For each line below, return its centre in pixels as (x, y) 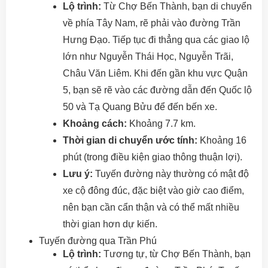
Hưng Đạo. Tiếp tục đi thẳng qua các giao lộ (156, 40)
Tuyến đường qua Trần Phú (98, 241)
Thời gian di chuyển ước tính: (130, 140)
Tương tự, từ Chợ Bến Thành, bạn (176, 254)
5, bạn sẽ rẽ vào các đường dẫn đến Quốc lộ (157, 90)
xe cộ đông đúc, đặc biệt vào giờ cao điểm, (153, 191)
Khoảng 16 (222, 140)
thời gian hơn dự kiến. (110, 224)
